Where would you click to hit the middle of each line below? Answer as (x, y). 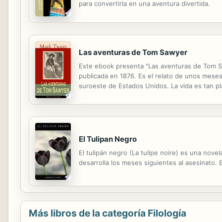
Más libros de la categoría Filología (108, 213)
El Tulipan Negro (108, 139)
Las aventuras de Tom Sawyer (133, 53)
